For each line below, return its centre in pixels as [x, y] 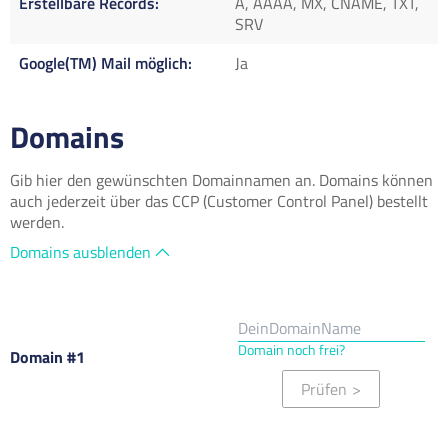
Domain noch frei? [291, 349]
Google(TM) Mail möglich [103, 63]
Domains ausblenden [80, 251]
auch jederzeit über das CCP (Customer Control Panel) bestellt [219, 200]
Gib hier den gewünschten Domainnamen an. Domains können [221, 179]
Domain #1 [47, 357]
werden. [37, 221]
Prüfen [324, 388]
